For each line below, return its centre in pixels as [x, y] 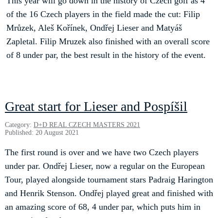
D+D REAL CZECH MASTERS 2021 [87, 125]
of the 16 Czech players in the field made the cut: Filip [103, 14]
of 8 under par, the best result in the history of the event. [106, 55]
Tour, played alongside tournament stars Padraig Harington [109, 179]
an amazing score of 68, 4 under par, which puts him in [103, 207]
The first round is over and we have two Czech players [102, 152]
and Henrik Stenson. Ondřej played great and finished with [109, 193]
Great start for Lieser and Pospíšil [96, 107]
